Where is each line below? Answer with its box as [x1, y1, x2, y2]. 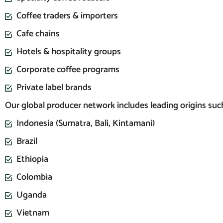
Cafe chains [16, 26, 60, 42]
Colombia [16, 170, 52, 185]
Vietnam [16, 206, 49, 221]
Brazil [16, 134, 37, 149]
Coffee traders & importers [16, 8, 118, 24]
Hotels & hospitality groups [16, 44, 121, 60]
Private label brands [16, 80, 92, 96]
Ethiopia [16, 152, 48, 167]
